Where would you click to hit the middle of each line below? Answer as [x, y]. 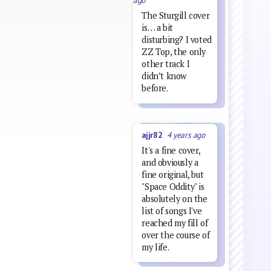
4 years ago [186, 135]
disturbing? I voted [177, 40]
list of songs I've [172, 211]
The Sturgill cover [176, 16]
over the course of [176, 235]
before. [155, 88]
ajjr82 [154, 135]
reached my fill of [175, 223]
